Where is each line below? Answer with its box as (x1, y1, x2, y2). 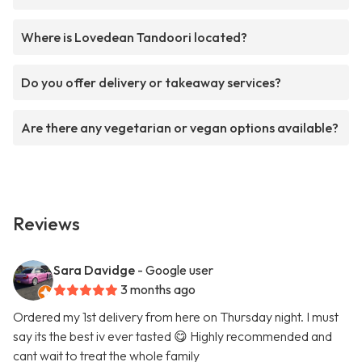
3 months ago (120, 281, 196, 298)
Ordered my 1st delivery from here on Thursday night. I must (13, 309, 339, 326)
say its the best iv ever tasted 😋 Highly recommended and (13, 328, 332, 345)
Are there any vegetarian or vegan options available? (21, 120, 339, 137)
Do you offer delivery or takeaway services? (21, 74, 281, 91)
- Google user (137, 262, 213, 279)
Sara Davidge (53, 262, 135, 279)
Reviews (13, 213, 80, 236)
